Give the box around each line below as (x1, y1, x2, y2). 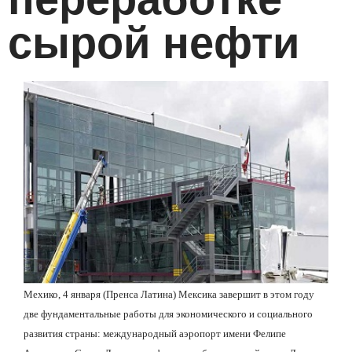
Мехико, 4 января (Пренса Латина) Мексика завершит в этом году (24, 288, 314, 301)
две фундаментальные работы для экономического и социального (24, 308, 313, 321)
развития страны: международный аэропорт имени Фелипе (24, 328, 286, 340)
